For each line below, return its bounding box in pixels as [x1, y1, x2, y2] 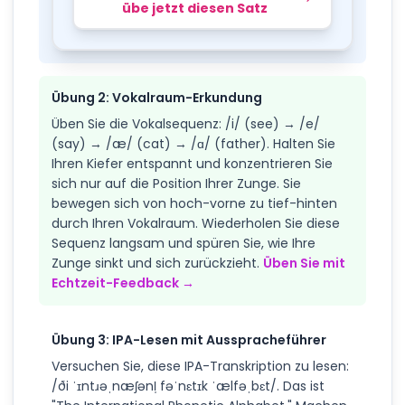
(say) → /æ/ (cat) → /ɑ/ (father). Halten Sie [52, 134, 335, 153]
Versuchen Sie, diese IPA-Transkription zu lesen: [52, 356, 349, 375]
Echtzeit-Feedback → [52, 273, 194, 292]
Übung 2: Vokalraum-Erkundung [52, 88, 262, 107]
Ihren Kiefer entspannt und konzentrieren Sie [52, 154, 333, 173]
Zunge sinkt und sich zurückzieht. [52, 253, 259, 272]
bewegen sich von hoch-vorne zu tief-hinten [52, 193, 337, 212]
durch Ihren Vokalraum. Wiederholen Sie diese [52, 213, 340, 232]
